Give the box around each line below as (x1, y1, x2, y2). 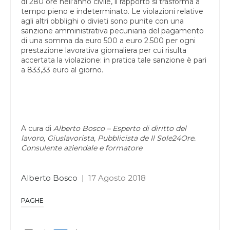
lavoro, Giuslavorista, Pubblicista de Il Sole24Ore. (21, 133, 196, 143)
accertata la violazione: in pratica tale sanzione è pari (21, 55, 206, 65)
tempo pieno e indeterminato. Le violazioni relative (21, 6, 203, 16)
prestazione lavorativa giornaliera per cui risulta (21, 45, 186, 55)
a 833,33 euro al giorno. (21, 65, 103, 74)
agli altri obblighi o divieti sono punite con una (21, 16, 184, 26)
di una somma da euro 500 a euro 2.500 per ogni (21, 35, 196, 45)
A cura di (21, 123, 53, 133)
